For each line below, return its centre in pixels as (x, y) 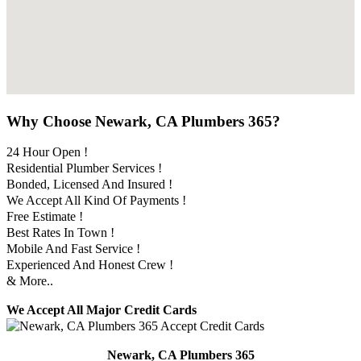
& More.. (30, 281)
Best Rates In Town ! (60, 233)
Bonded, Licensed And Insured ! (89, 185)
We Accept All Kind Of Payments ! (96, 201)
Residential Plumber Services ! (84, 168)
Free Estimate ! (45, 217)
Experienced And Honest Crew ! (90, 265)
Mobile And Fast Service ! (73, 249)
